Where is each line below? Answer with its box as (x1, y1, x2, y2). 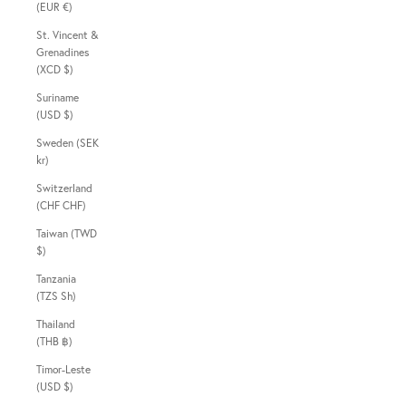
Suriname (36, 90, 79, 104)
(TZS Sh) (61, 288, 76, 303)
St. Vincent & (36, 27, 98, 42)
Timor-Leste (36, 362, 91, 376)
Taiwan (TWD (36, 226, 97, 240)
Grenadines (36, 44, 89, 59)
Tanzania (36, 271, 76, 285)
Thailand (36, 316, 75, 331)
